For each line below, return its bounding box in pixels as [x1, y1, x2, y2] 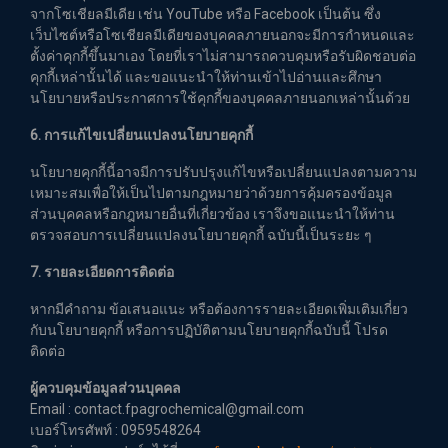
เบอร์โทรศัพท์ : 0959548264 [30, 422, 201, 438]
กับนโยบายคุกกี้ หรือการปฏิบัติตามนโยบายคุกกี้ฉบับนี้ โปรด [30, 322, 388, 338]
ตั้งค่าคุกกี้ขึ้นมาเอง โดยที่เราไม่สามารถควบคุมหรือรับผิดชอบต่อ [30, 48, 416, 64]
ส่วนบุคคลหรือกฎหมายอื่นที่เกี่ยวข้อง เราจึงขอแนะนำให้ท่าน [30, 206, 395, 222]
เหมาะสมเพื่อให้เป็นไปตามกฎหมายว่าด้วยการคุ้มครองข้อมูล [30, 185, 393, 201]
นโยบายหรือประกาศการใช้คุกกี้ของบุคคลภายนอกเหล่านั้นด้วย [30, 90, 410, 106]
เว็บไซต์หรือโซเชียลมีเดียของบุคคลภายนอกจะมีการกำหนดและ [30, 27, 415, 43]
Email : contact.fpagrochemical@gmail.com [30, 401, 304, 417]
